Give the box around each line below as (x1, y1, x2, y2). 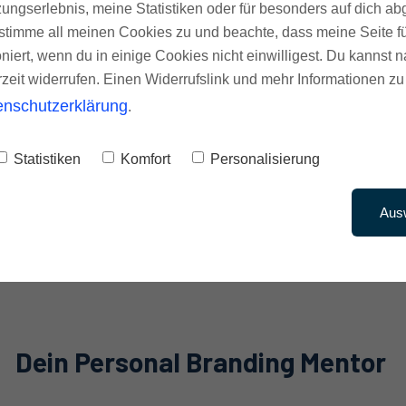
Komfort (121, 150, 170, 167)
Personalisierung (210, 150, 320, 167)
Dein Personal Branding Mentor (15, 345, 386, 379)
